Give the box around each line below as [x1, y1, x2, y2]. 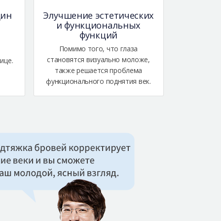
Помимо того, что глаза [59, 44, 138, 54]
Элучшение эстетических [42, 9, 154, 22]
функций [79, 29, 117, 41]
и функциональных [56, 19, 141, 32]
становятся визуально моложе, [47, 55, 150, 65]
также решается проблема [54, 66, 143, 75]
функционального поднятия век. [46, 76, 151, 86]
